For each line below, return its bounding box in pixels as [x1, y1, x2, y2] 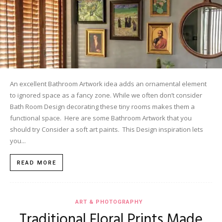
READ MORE [17, 160, 56, 166]
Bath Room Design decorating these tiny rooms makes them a [10, 102, 195, 111]
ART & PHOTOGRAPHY [75, 199, 143, 206]
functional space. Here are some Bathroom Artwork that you [10, 113, 192, 123]
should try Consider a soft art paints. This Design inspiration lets [10, 125, 203, 134]
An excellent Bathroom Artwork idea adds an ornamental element [10, 79, 207, 89]
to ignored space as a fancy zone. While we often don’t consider [10, 91, 202, 100]
